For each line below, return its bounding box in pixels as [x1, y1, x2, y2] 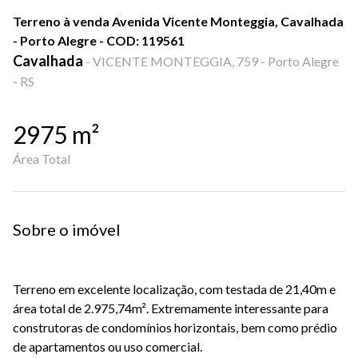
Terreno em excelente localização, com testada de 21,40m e [13, 281, 336, 296]
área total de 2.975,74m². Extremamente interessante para [13, 300, 328, 316]
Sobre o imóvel [13, 220, 121, 239]
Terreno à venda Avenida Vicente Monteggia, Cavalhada [13, 14, 344, 29]
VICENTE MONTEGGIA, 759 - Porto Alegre [93, 54, 339, 69]
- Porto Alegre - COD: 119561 [13, 33, 185, 48]
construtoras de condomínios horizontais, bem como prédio [13, 320, 337, 335]
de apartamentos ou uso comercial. [13, 339, 202, 354]
